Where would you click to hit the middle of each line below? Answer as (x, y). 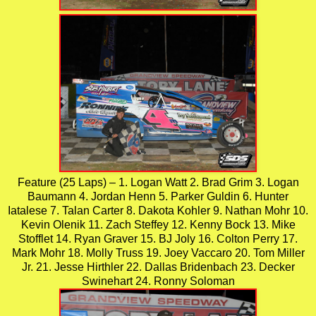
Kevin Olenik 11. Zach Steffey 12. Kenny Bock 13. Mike (158, 224)
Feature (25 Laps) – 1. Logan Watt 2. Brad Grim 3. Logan (158, 182)
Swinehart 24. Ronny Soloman (158, 281)
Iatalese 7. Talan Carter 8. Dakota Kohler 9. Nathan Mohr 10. (158, 210)
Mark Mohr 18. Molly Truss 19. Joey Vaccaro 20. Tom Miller (158, 253)
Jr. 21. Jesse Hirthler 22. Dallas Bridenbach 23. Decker (158, 267)
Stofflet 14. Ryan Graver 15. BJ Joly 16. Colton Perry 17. (158, 238)
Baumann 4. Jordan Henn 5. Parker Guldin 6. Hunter (158, 196)
